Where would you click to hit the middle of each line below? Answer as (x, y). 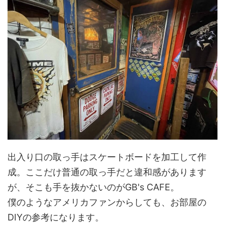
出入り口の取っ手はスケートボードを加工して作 (107, 157)
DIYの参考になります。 (56, 217)
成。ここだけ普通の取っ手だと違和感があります (107, 172)
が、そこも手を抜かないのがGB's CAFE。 (93, 187)
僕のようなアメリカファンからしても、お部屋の (107, 202)
